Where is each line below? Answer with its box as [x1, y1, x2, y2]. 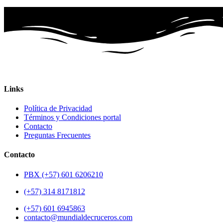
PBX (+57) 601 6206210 [24, 170, 103, 179]
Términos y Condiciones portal [24, 113, 121, 122]
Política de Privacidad [24, 104, 92, 113]
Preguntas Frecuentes [24, 131, 91, 140]
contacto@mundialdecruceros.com [24, 213, 132, 222]
